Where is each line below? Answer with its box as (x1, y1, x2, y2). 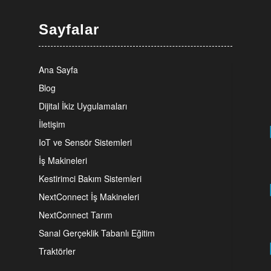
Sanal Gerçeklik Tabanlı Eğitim (38, 226, 155, 239)
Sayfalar (38, 21, 99, 38)
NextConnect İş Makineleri (38, 190, 139, 203)
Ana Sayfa (38, 63, 78, 76)
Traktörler (38, 244, 76, 257)
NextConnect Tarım (38, 208, 113, 221)
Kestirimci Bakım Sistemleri (38, 172, 142, 184)
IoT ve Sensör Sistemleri (38, 135, 132, 148)
